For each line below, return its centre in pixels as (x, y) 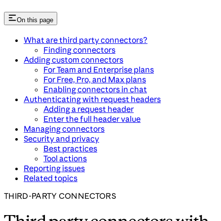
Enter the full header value (92, 119)
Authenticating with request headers (92, 99)
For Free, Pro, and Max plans (95, 79)
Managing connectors (64, 129)
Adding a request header (89, 109)
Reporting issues (54, 168)
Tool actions (65, 158)
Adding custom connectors (74, 59)
